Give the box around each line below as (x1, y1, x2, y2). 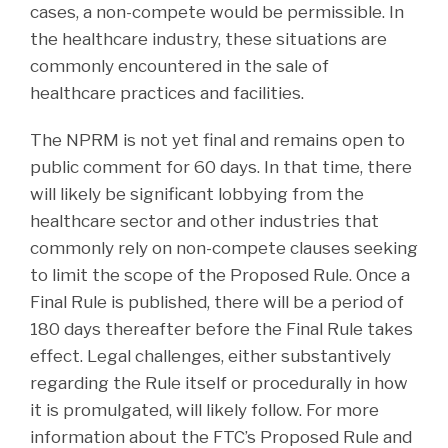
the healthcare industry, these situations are (30, 28, 387, 49)
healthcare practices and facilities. (30, 82, 312, 103)
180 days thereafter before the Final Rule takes (30, 318, 413, 339)
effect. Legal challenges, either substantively (30, 345, 391, 366)
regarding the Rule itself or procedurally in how (30, 372, 408, 393)
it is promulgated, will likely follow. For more (30, 399, 379, 420)
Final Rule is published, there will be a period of (30, 291, 404, 312)
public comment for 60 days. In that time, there (30, 156, 412, 177)
